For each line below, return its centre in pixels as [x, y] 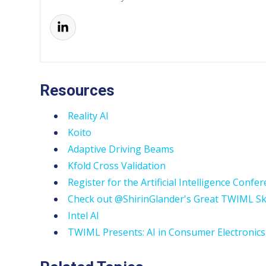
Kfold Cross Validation [117, 165]
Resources [77, 90]
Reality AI [88, 115]
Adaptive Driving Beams [121, 149]
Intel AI [84, 215]
